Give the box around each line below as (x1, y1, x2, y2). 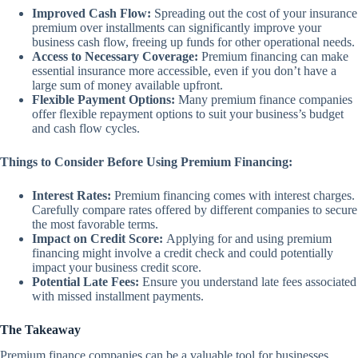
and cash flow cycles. (32, 121, 140, 135)
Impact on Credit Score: (32, 231, 163, 245)
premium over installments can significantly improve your (32, 20, 321, 34)
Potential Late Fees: (32, 274, 139, 288)
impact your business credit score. (32, 260, 201, 274)
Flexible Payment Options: (32, 92, 175, 106)
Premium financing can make (198, 49, 348, 63)
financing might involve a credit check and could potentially (32, 245, 333, 260)
